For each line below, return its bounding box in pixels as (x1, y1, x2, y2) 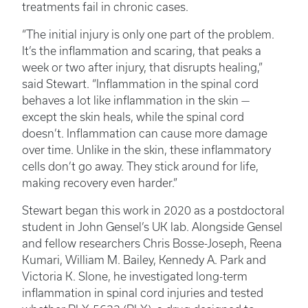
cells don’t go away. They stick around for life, (22, 160, 258, 173)
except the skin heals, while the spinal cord (22, 111, 244, 124)
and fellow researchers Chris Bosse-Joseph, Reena (22, 237, 282, 250)
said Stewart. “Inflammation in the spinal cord (22, 78, 258, 91)
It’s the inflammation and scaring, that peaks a (22, 45, 261, 58)
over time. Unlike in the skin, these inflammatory (22, 144, 271, 157)
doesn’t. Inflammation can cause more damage (22, 127, 267, 140)
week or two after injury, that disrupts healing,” (22, 61, 263, 74)
